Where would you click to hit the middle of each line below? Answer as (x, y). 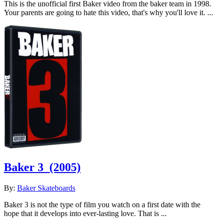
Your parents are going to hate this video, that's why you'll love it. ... (109, 12)
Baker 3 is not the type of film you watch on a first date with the (102, 204)
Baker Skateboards (46, 188)
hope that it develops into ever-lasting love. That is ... (85, 213)
